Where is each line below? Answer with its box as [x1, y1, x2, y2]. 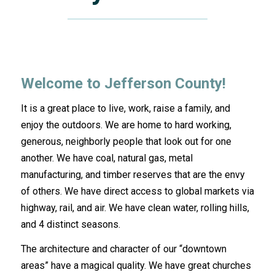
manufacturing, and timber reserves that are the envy [20, 168, 245, 180]
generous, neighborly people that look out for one [20, 135, 231, 147]
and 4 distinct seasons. [20, 218, 120, 230]
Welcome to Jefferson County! [20, 75, 226, 92]
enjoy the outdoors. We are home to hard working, [20, 118, 231, 131]
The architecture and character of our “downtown [20, 243, 227, 255]
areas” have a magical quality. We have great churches [20, 260, 251, 272]
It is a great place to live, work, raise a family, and [20, 102, 230, 114]
